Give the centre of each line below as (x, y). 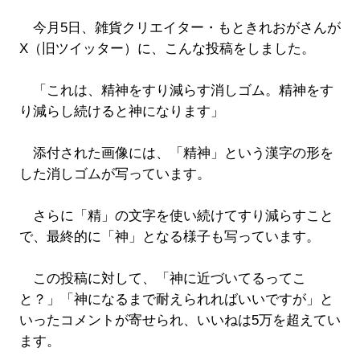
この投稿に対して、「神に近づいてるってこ (162, 279)
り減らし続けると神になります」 (121, 112)
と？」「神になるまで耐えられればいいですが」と (176, 300)
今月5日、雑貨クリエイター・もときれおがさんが (180, 28)
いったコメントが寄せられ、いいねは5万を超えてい (180, 321)
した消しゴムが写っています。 (115, 174)
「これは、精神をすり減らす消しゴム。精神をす (176, 91)
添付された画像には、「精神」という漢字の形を (176, 153)
